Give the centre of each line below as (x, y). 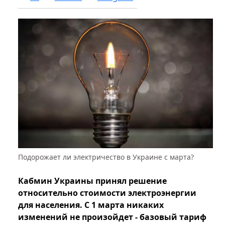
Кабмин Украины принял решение (92, 181)
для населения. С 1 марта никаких (91, 205)
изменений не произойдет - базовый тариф (112, 217)
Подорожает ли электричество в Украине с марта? (106, 157)
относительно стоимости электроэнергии (107, 193)
